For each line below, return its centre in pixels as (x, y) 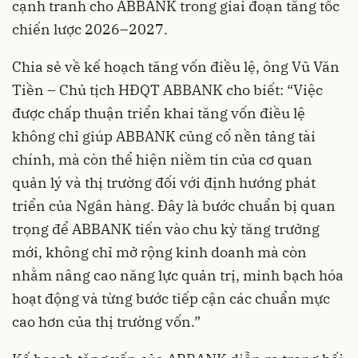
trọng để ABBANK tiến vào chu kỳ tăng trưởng (166, 229)
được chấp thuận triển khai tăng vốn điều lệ (159, 113)
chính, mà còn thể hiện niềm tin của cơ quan (162, 160)
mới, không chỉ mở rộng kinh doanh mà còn (159, 253)
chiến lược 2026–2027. (90, 30)
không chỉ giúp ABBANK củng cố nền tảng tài (164, 137)
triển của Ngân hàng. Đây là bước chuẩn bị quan (174, 206)
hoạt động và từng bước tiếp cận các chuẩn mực (171, 299)
